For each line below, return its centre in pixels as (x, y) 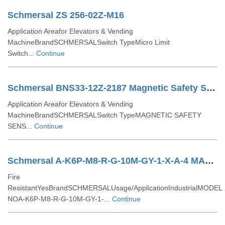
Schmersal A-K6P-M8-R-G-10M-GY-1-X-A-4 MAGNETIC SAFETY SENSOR (209, 161)
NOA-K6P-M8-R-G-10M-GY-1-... (60, 199)
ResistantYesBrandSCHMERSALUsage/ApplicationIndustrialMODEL (115, 188)
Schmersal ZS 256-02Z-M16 (66, 15)
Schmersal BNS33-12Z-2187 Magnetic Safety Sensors (211, 88)
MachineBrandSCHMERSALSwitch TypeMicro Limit (89, 42)
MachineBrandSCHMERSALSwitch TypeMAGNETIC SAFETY (104, 115)
